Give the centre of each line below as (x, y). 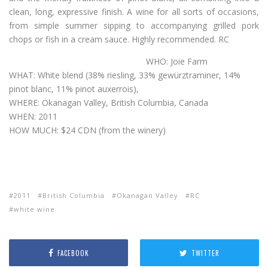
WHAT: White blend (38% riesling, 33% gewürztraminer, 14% (125, 75)
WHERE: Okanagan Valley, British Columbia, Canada (109, 103)
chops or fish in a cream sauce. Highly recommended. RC (119, 39)
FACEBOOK (73, 253)
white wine (34, 209)
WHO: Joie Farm (177, 61)
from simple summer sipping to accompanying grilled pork (134, 25)
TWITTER (205, 253)
